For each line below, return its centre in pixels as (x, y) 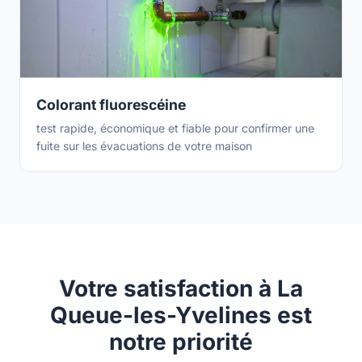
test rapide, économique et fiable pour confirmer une (175, 128)
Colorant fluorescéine (111, 105)
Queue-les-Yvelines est (181, 315)
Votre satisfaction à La (181, 288)
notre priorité (181, 342)
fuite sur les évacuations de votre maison (144, 146)
